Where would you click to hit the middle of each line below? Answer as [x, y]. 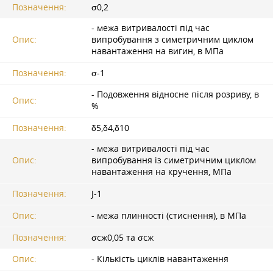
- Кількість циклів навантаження [160, 259]
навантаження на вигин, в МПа [158, 51]
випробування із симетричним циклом [174, 161]
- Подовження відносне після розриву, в [175, 95]
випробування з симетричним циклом [172, 40]
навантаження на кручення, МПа [161, 172]
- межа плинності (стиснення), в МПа [169, 216]
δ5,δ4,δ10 [110, 128]
